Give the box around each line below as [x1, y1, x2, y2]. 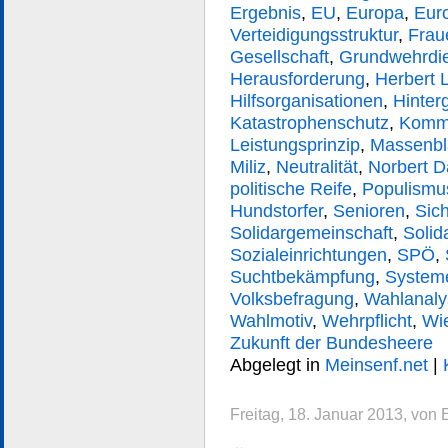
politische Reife [230, 178, 352, 199]
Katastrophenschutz [230, 112, 389, 133]
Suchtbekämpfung [230, 266, 375, 287]
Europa [346, 2, 404, 23]
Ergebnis [230, 2, 301, 23]
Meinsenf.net [325, 354, 428, 375]
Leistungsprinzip [230, 134, 360, 155]
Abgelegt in [230, 354, 325, 375]
